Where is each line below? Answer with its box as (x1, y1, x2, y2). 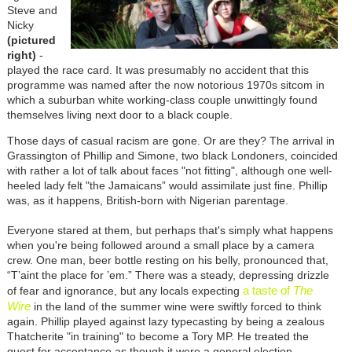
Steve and (6, 3, 57, 16)
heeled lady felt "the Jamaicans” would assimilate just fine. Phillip (6, 178, 328, 192)
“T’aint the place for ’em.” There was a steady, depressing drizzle (6, 268, 329, 281)
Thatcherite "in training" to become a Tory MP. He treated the (6, 329, 309, 343)
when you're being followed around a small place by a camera (6, 238, 314, 251)
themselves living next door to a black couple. (6, 108, 233, 121)
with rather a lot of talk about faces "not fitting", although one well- (6, 163, 332, 177)
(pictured (6, 33, 56, 46)
